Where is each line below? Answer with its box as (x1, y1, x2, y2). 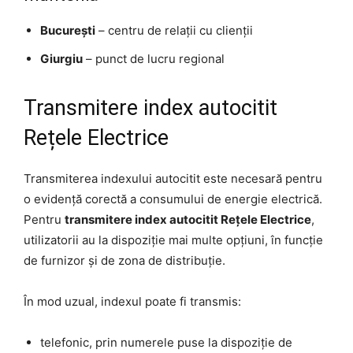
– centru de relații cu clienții (95, 22, 253, 38)
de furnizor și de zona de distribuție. (24, 252, 225, 268)
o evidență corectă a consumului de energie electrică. (24, 191, 322, 206)
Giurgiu (40, 50, 83, 66)
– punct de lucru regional (83, 50, 225, 66)
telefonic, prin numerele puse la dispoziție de (40, 334, 292, 350)
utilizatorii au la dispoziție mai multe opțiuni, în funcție (24, 232, 323, 247)
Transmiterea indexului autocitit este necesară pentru (24, 170, 322, 186)
